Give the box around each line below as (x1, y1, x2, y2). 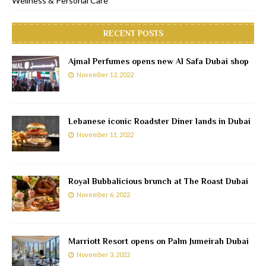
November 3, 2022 (77, 251, 130, 259)
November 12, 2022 (77, 71, 134, 79)
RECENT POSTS (103, 28, 163, 39)
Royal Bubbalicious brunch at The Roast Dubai (68, 176, 248, 186)
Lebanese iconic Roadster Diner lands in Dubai (68, 116, 251, 126)
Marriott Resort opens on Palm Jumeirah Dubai (68, 236, 249, 246)
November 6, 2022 (77, 191, 130, 199)
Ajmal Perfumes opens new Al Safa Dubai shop (68, 56, 249, 66)
